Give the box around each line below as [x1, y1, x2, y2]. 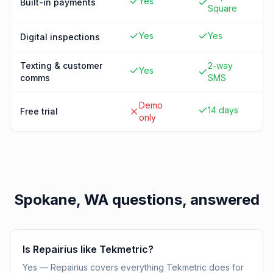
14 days [208, 105, 238, 115]
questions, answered [108, 191, 260, 208]
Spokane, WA [13, 191, 108, 208]
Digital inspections [20, 32, 100, 42]
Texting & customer [20, 60, 102, 71]
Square [208, 3, 237, 13]
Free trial [20, 106, 58, 116]
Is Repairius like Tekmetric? [23, 243, 154, 255]
